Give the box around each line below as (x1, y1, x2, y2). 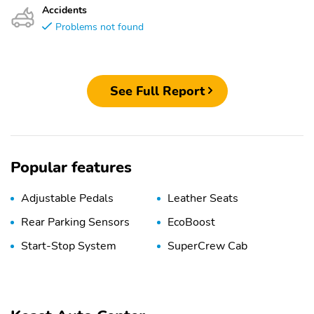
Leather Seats (168, 191, 238, 207)
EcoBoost (168, 214, 215, 231)
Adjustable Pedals (21, 191, 114, 207)
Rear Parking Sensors (21, 214, 130, 231)
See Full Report (109, 82, 205, 100)
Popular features (11, 157, 132, 179)
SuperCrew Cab (168, 238, 247, 254)
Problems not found (55, 20, 144, 34)
